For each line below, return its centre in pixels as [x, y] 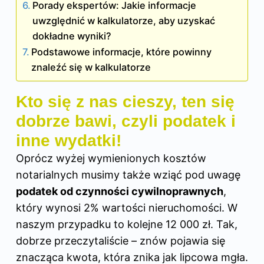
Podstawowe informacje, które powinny [122, 52]
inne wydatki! [69, 140]
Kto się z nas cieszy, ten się [125, 101]
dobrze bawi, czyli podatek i [126, 121]
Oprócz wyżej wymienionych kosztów [111, 158]
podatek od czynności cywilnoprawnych [120, 191]
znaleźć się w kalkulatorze [91, 67]
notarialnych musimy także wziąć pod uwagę [128, 174]
